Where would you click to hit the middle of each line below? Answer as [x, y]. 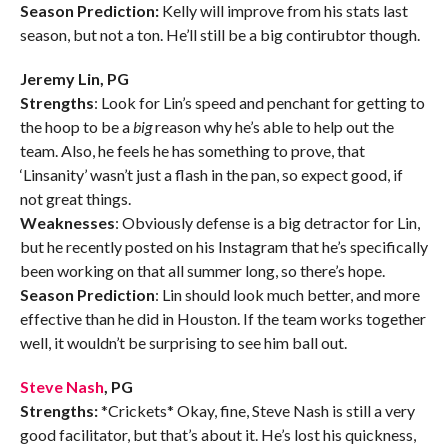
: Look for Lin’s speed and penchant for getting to [259, 103]
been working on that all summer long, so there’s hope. [202, 271]
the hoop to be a [76, 127]
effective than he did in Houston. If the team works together [222, 319]
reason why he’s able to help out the [272, 127]
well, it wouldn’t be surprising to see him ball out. [183, 343]
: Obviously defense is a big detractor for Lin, [267, 223]
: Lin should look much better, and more [287, 295]
